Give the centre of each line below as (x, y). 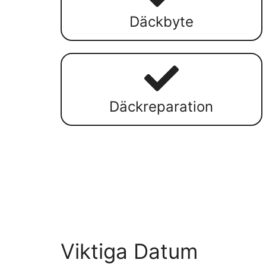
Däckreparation (161, 106)
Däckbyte (161, 22)
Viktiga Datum (129, 251)
